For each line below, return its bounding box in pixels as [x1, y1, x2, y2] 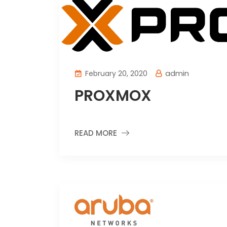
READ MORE [74, 128, 117, 139]
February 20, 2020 [83, 68, 147, 79]
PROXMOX [74, 85, 152, 107]
